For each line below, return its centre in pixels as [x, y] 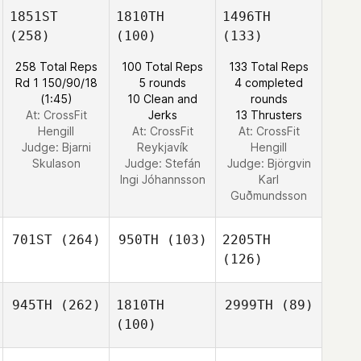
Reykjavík [162, 147]
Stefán [183, 163]
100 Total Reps [162, 66]
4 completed [269, 83]
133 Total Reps [269, 66]
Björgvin [289, 163]
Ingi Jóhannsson [162, 179]
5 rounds [162, 83]
